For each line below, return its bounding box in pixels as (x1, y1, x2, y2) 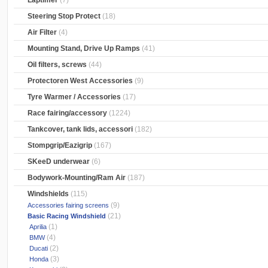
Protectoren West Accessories (28, 77, 133, 86)
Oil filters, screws (28, 60, 87, 69)
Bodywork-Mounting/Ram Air (28, 173, 126, 182)
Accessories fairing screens (26, 202, 109, 209)
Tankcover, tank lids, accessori (28, 125, 133, 134)
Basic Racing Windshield (26, 212, 106, 220)
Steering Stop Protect (28, 12, 101, 21)
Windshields (28, 190, 69, 199)
